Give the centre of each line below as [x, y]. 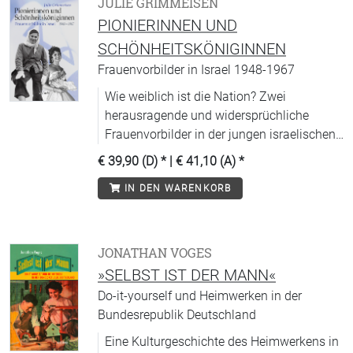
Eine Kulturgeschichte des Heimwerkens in [222, 342]
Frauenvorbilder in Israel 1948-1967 [196, 70]
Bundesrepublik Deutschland [177, 315]
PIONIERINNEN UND [167, 25]
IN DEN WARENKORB [176, 188]
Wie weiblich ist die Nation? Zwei [195, 97]
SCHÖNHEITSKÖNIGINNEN [192, 49]
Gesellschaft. [141, 153]
